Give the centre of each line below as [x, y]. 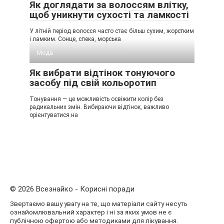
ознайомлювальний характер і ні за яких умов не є [91, 212]
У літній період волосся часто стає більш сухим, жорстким [112, 31]
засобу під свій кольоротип [93, 82]
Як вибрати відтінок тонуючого [102, 72]
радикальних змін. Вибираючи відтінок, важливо [99, 107]
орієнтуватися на [54, 115]
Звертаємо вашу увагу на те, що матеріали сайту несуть [99, 203]
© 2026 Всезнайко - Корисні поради [72, 189]
